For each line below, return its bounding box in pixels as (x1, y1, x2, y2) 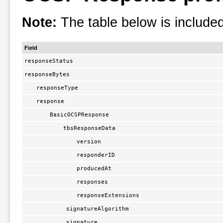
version (77, 138, 102, 145)
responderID (77, 151, 115, 158)
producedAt (77, 165, 112, 172)
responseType (36, 84, 79, 91)
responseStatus (24, 57, 74, 64)
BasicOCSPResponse (50, 111, 110, 118)
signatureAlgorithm (66, 205, 129, 212)
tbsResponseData (63, 124, 116, 131)
